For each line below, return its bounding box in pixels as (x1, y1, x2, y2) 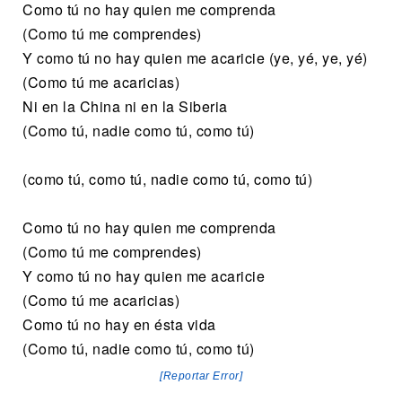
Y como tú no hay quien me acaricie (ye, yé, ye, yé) (22, 47, 368, 68)
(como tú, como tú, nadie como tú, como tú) (22, 168, 312, 189)
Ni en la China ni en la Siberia (22, 95, 228, 117)
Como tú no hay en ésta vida (22, 313, 216, 335)
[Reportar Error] (160, 370, 242, 382)
